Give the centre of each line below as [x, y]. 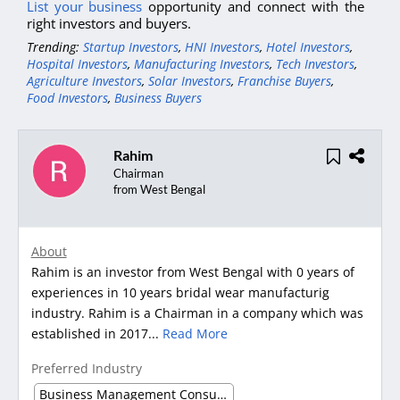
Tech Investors [315, 64]
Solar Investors [190, 81]
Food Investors [67, 98]
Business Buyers [158, 98]
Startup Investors [131, 47]
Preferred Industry [86, 369]
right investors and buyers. [109, 24]
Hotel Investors [308, 47]
